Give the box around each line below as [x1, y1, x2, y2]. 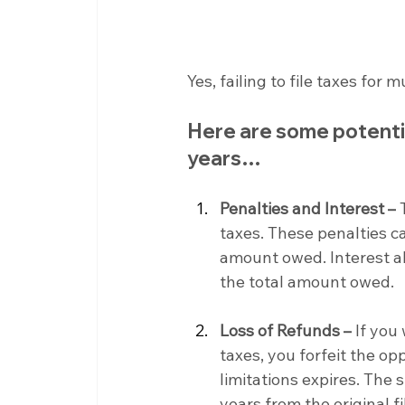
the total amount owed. [220, 270, 395, 292]
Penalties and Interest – [220, 197, 397, 219]
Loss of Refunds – [220, 319, 353, 341]
